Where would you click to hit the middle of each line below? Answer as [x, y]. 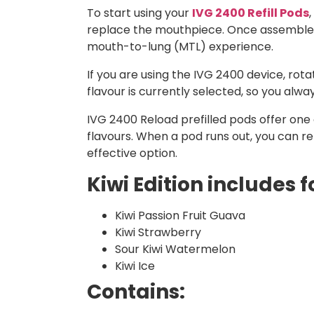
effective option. [132, 153]
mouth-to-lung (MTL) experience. [180, 47]
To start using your [139, 13]
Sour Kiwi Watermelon [175, 250]
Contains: [136, 292]
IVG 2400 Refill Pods [251, 13]
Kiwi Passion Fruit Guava [180, 216]
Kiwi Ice [135, 266]
